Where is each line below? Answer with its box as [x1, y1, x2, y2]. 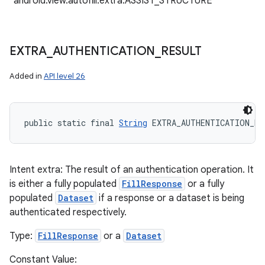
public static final [24, 117, 119, 128]
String [119, 117, 147, 128]
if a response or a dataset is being [96, 192, 244, 204]
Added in [9, 71, 44, 81]
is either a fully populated [9, 178, 119, 190]
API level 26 [44, 71, 85, 81]
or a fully [185, 178, 224, 190]
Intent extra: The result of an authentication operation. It [9, 164, 254, 176]
